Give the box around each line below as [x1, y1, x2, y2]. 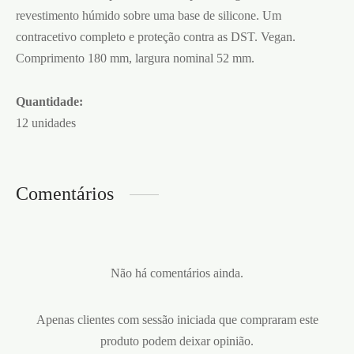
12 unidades [16, 116, 76, 130]
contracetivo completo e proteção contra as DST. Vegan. [16, 30, 296, 44]
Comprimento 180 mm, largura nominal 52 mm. [16, 51, 254, 66]
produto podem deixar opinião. [100, 334, 254, 348]
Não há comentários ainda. [111, 266, 243, 281]
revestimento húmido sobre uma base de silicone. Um [16, 9, 281, 23]
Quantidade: [16, 95, 83, 109]
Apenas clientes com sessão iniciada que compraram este [36, 313, 318, 327]
